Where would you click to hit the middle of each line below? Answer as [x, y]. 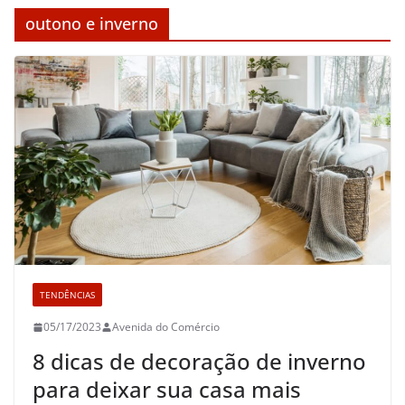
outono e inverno [92, 23]
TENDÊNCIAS [67, 295]
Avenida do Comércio [166, 327]
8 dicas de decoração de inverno [199, 362]
